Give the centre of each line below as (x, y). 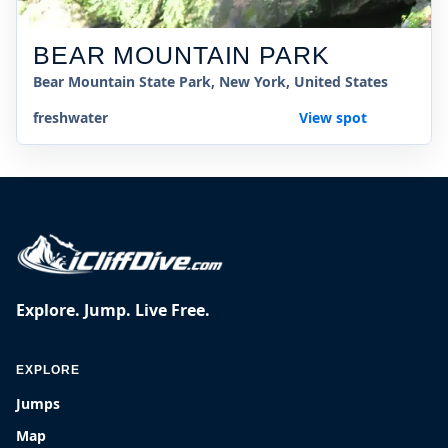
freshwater (70, 117)
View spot (333, 117)
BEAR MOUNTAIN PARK (181, 55)
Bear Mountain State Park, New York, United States (210, 81)
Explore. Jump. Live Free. (113, 309)
